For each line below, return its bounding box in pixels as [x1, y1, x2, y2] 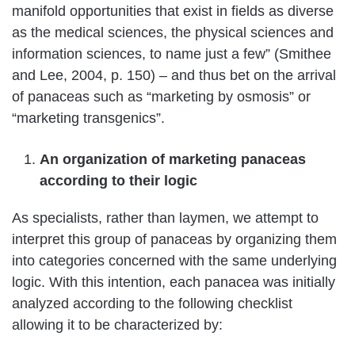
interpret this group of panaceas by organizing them [12, 231, 337, 247]
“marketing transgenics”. [12, 109, 165, 126]
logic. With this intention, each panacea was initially [12, 273, 335, 290]
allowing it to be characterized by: [12, 316, 223, 333]
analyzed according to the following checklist [12, 295, 292, 311]
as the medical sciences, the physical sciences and [12, 24, 334, 40]
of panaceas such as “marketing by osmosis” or [12, 88, 311, 105]
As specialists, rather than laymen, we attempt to [12, 209, 319, 226]
